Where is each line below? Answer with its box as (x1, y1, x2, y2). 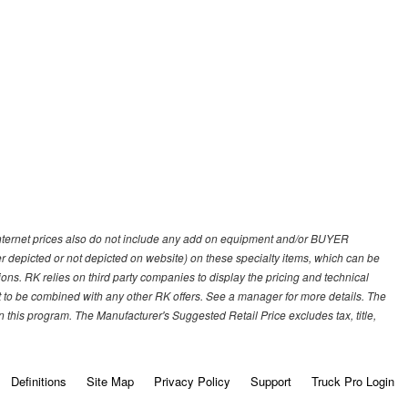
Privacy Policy (153, 372, 230, 391)
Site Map (86, 372, 134, 391)
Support (250, 372, 291, 391)
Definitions (10, 372, 66, 391)
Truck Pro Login (311, 372, 394, 391)
